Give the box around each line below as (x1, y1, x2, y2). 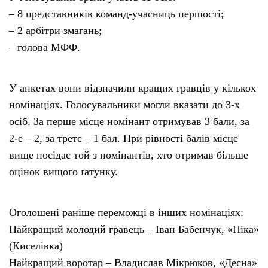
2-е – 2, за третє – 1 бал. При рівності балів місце (9, 132, 238, 145)
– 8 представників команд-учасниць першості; (9, 8, 224, 20)
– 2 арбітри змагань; (9, 25, 102, 37)
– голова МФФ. (9, 41, 80, 54)
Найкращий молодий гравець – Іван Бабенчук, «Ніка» (9, 223, 259, 236)
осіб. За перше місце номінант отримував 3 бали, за (9, 115, 249, 128)
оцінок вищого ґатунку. (9, 166, 118, 178)
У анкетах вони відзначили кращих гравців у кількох (9, 82, 256, 95)
